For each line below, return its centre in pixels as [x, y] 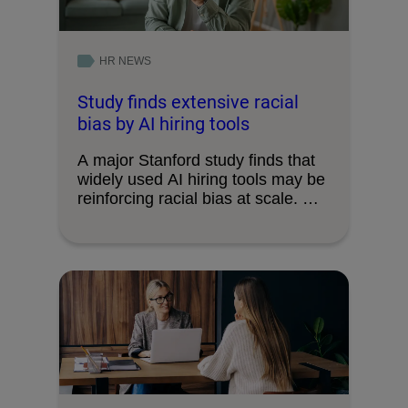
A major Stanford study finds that [196, 160]
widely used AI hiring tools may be [201, 179]
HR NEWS [125, 61]
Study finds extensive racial [188, 102]
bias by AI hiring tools [163, 123]
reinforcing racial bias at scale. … [198, 198]
